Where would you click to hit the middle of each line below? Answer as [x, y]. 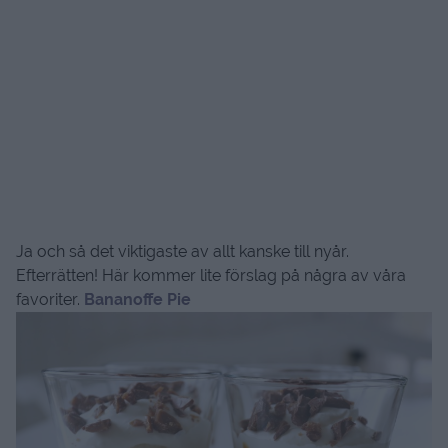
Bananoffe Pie [137, 300]
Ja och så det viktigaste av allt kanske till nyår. [182, 252]
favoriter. [50, 300]
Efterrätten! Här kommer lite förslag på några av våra [211, 276]
